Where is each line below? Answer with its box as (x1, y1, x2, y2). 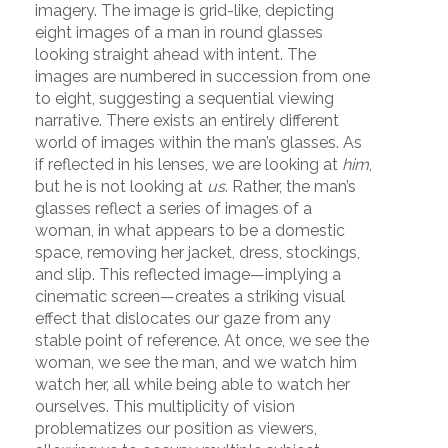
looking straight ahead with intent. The (35, 45, 316, 65)
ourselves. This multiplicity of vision (35, 397, 295, 417)
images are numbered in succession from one (35, 67, 370, 87)
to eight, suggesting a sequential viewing (35, 89, 334, 109)
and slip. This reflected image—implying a (35, 265, 341, 285)
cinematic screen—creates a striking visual (35, 287, 345, 307)
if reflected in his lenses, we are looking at (35, 155, 342, 175)
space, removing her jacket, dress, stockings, (35, 243, 360, 263)
